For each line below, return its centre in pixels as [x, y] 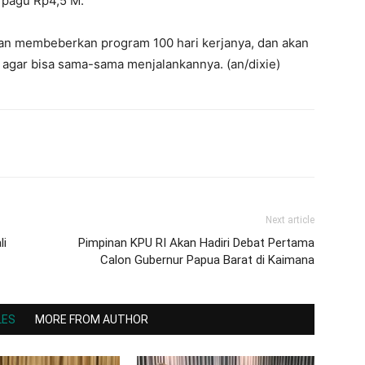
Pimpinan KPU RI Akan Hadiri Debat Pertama [196, 243]
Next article [290, 220]
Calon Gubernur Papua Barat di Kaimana [207, 260]
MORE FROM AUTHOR [92, 319]
